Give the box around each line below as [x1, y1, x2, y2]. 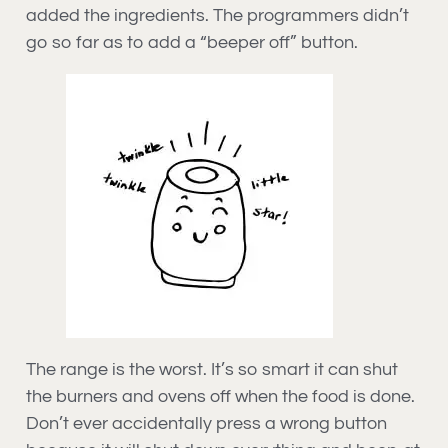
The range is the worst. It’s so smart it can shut [26, 359, 398, 379]
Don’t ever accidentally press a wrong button [26, 413, 387, 433]
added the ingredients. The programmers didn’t [26, 5, 409, 25]
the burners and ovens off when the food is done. [26, 386, 415, 406]
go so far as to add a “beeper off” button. [26, 32, 358, 52]
